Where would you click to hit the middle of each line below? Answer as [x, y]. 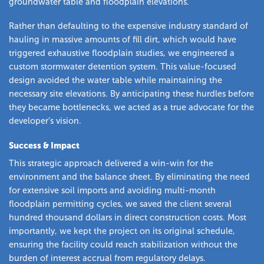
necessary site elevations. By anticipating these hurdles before [131, 94]
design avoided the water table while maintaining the [115, 80]
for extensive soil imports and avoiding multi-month [112, 191]
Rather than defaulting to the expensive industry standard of [128, 26]
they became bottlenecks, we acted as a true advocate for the [131, 108]
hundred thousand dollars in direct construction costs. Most [128, 218]
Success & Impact [44, 146]
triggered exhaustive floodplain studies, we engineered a [122, 53]
